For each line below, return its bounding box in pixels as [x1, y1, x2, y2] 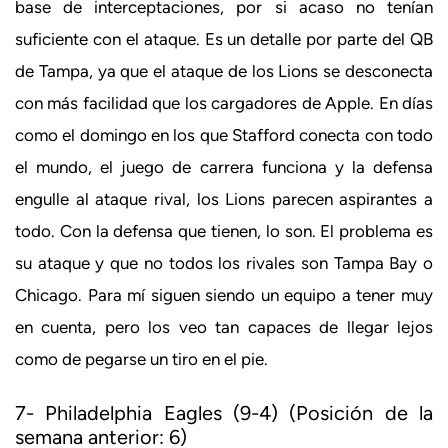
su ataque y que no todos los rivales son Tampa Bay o [15, 253, 433, 274]
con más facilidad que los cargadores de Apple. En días [15, 93, 433, 114]
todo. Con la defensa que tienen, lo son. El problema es [15, 221, 433, 242]
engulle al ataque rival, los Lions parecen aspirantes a [15, 189, 433, 210]
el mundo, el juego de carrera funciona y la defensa [15, 157, 433, 178]
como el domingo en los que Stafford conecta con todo [15, 125, 433, 146]
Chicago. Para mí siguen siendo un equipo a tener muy [15, 285, 433, 306]
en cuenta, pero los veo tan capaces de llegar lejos [15, 317, 433, 338]
